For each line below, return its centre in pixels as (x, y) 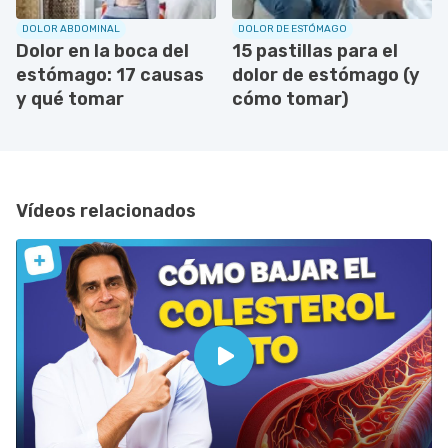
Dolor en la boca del (102, 50)
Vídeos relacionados (106, 210)
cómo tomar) (290, 98)
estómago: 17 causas (110, 74)
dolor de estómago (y (326, 74)
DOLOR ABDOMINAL (71, 28)
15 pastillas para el (315, 50)
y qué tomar (70, 98)
